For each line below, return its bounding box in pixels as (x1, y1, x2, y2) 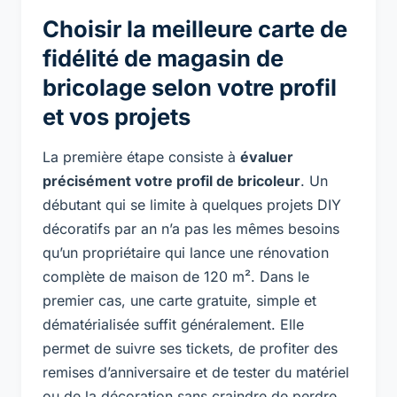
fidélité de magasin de (43, 43, 284, 72)
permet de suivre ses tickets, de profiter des (43, 339, 338, 357)
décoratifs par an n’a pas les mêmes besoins (43, 219, 339, 237)
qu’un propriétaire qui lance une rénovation (43, 243, 329, 261)
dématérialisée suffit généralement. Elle (43, 315, 304, 333)
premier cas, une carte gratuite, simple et (43, 291, 316, 309)
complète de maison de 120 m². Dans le (43, 267, 309, 285)
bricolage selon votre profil (43, 73, 337, 101)
